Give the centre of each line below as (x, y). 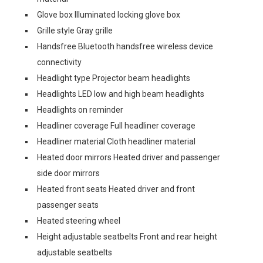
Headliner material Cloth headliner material (116, 141)
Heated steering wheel (79, 221)
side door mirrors (68, 173)
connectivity (59, 62)
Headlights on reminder (80, 110)
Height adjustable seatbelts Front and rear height (127, 237)
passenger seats (68, 205)
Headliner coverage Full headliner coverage (116, 126)
